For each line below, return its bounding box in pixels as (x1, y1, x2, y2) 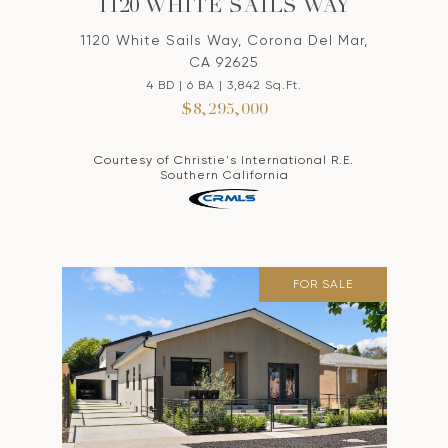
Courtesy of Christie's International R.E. (94, 153, 354, 168)
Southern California (159, 168, 289, 183)
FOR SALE (292, 277, 353, 292)
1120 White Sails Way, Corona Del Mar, (80, 31, 368, 48)
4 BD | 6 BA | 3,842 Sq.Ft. (146, 77, 302, 92)
